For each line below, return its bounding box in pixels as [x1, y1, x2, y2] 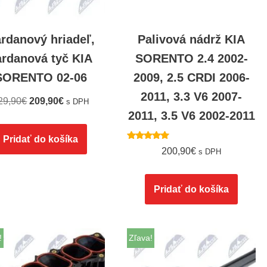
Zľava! [129, 234, 153, 243]
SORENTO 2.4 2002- [135, 51, 248, 65]
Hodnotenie [128, 142, 170, 151]
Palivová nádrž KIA [138, 32, 246, 46]
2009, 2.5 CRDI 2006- [133, 70, 250, 84]
